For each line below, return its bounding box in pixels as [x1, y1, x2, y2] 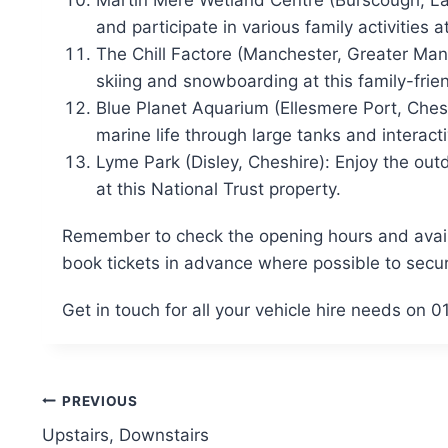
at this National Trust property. [96, 179, 341, 200]
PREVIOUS [62, 392, 138, 409]
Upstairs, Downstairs [42, 425, 209, 446]
